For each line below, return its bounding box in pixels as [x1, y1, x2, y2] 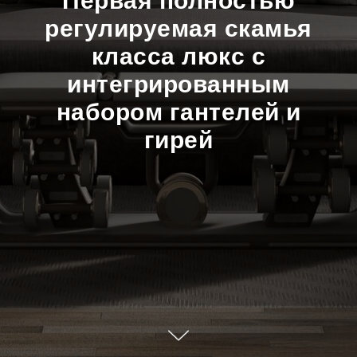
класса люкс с [91, 43, 266, 70]
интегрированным [67, 71, 290, 98]
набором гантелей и [56, 99, 301, 126]
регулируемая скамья [45, 15, 312, 42]
